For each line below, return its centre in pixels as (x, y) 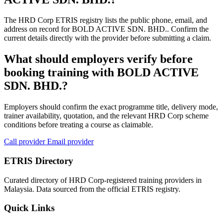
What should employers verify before (98, 59)
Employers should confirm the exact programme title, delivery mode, (111, 107)
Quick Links (29, 208)
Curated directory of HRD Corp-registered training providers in (103, 180)
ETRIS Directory (39, 161)
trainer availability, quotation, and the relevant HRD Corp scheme (106, 116)
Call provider (26, 142)
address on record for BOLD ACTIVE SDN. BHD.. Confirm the (106, 29)
